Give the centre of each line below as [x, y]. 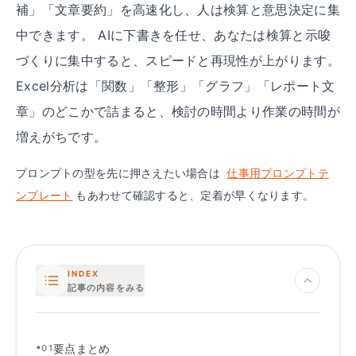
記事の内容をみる [106, 287]
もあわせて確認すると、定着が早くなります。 [195, 195]
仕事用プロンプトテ [278, 173]
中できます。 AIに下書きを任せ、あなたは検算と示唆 [174, 35]
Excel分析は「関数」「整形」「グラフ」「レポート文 [176, 86]
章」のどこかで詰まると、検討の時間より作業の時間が [178, 111]
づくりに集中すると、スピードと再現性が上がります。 [178, 60]
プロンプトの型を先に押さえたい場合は [118, 173]
